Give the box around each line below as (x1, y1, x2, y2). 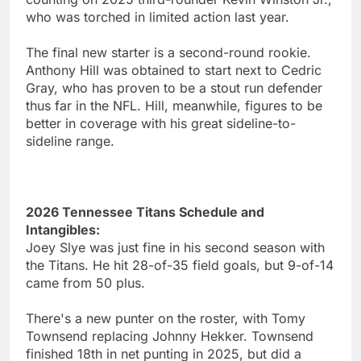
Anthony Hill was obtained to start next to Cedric (26, 61, 322, 78)
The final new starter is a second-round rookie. (26, 44, 311, 60)
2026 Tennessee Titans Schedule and (26, 203, 264, 220)
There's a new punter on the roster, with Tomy (26, 309, 305, 326)
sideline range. (26, 132, 114, 149)
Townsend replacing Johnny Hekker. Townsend (26, 327, 313, 344)
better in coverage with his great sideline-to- (26, 114, 296, 131)
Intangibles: (26, 221, 100, 238)
